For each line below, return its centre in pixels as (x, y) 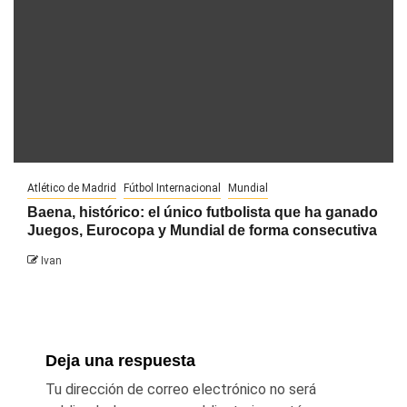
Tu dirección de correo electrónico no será (181, 390)
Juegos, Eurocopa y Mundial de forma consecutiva (202, 231)
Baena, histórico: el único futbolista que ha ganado (203, 213)
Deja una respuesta (120, 361)
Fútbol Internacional (172, 189)
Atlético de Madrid (72, 189)
